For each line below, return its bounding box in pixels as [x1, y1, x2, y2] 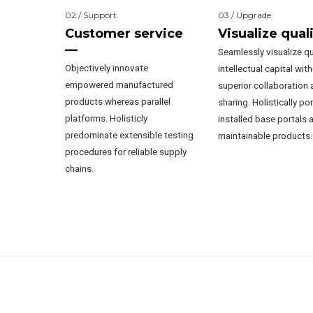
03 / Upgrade [218, 9, 272, 20]
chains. [64, 163, 94, 175]
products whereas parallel [64, 96, 170, 108]
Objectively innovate [64, 62, 148, 74]
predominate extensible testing [64, 129, 194, 141]
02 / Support [64, 9, 117, 20]
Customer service [64, 25, 183, 41]
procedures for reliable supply [64, 146, 187, 158]
